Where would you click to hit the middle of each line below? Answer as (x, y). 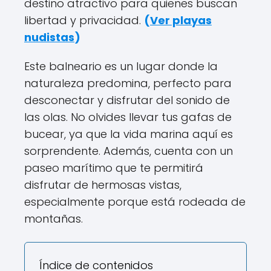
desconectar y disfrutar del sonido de (127, 100)
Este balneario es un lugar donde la (121, 66)
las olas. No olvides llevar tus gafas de (128, 117)
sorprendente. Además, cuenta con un (129, 151)
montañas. (54, 219)
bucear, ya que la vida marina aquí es (129, 134)
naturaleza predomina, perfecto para (128, 83)
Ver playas (181, 20)
